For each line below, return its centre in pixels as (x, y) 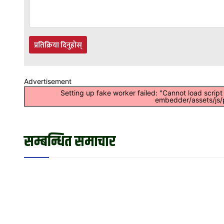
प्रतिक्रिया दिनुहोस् (58, 45)
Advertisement (48, 81)
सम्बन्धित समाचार (70, 141)
